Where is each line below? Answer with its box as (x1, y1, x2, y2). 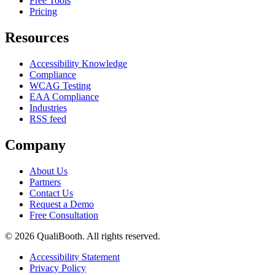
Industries (29, 103, 67, 114)
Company (5, 137, 66, 153)
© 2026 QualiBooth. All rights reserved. (5, 231, 160, 241)
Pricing (29, 6, 57, 17)
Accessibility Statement (29, 252, 120, 262)
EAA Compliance (29, 91, 99, 103)
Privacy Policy (29, 263, 86, 273)
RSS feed (29, 114, 66, 125)
